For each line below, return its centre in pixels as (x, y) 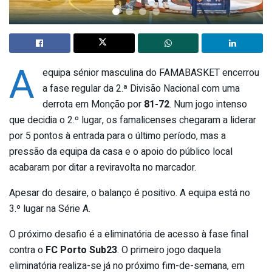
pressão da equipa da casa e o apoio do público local (121, 151)
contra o (27, 250)
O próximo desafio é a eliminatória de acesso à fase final (129, 234)
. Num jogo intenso (208, 104)
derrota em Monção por (93, 104)
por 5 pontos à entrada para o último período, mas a (117, 136)
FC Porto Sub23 (81, 250)
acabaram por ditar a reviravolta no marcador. (103, 167)
